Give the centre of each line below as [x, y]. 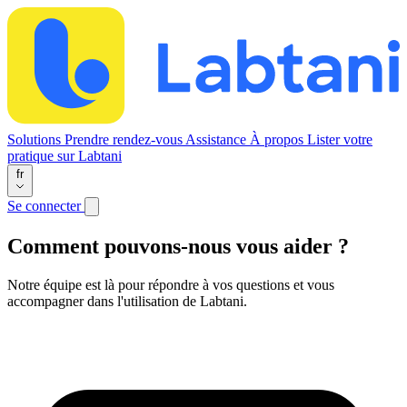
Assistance [218, 139]
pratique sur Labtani [65, 155]
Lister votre [340, 139]
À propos [278, 139]
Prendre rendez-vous [125, 139]
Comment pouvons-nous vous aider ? [178, 246]
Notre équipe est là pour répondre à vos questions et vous [171, 284]
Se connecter [46, 205]
